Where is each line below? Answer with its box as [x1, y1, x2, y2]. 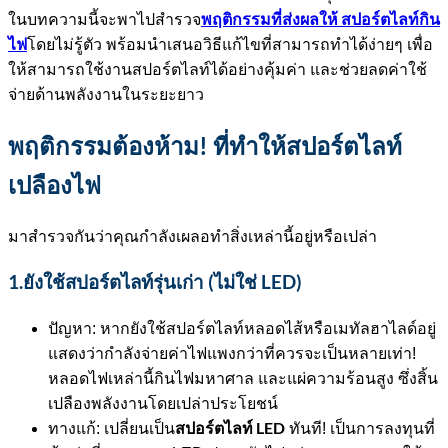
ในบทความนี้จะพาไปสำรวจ [8, 10, 201, 28]
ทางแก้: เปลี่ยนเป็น [48, 419, 175, 437]
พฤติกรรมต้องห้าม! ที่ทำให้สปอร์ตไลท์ [8, 130, 402, 160]
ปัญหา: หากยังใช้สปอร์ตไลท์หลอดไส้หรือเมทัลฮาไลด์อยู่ [48, 319, 436, 337]
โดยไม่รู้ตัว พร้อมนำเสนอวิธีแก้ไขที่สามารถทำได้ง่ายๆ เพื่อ [27, 35, 433, 53]
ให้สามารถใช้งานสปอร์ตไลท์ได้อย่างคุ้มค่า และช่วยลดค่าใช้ [8, 60, 427, 78]
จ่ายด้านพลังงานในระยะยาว [8, 85, 204, 103]
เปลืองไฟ [8, 169, 101, 199]
